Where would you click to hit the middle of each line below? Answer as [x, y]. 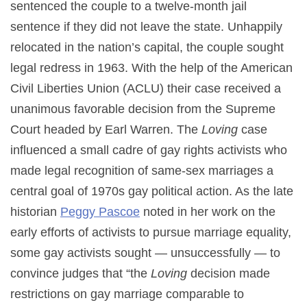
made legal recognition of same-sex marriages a [142, 170]
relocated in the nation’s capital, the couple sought [147, 47]
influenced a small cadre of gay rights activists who [149, 150]
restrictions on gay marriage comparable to [127, 294]
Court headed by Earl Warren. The [106, 129]
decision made [229, 273]
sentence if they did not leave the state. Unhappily [146, 26]
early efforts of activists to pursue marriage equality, [151, 232]
